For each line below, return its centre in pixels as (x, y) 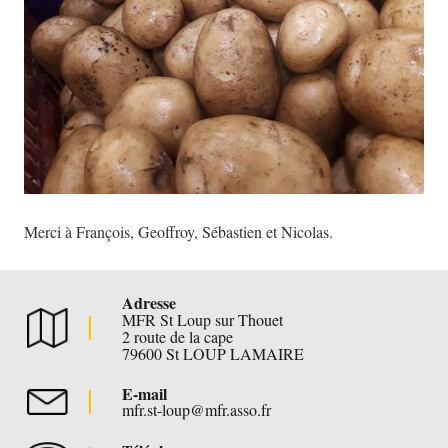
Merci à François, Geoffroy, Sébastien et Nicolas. (178, 232)
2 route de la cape (178, 337)
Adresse (149, 303)
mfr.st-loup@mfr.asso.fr (197, 410)
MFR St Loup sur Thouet (203, 320)
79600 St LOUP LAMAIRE (213, 354)
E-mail (145, 394)
